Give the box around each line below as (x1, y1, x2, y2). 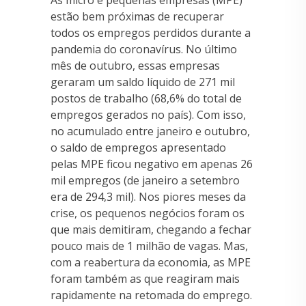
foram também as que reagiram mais (51, 271, 240, 286)
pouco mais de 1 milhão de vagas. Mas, (51, 238, 248, 253)
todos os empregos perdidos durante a (51, 25, 251, 40)
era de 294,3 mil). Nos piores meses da (51, 189, 246, 204)
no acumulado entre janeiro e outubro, (51, 124, 250, 139)
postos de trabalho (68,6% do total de (51, 91, 242, 106)
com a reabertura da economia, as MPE (51, 255, 251, 270)
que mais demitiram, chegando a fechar (51, 222, 251, 237)
